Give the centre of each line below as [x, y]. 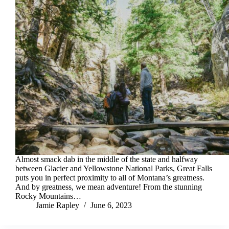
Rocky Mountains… [48, 196]
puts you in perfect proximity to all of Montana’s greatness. [110, 178]
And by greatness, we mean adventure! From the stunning [109, 187]
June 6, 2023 [111, 205]
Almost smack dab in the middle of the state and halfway [107, 159]
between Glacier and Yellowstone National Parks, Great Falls [114, 169]
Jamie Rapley [58, 205]
